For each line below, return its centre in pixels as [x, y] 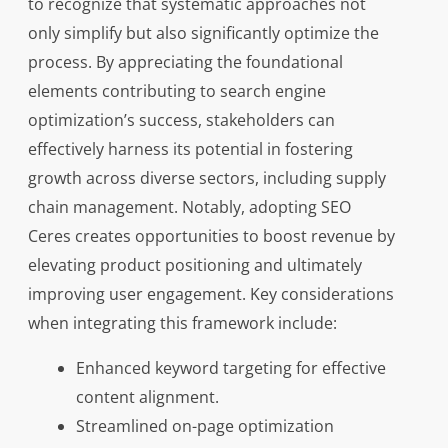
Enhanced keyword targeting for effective [230, 368]
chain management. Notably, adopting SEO [189, 207]
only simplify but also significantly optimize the [203, 33]
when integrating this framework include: [182, 323]
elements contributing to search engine [176, 91]
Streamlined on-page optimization [204, 426]
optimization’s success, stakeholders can [181, 120]
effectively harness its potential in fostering [190, 149]
